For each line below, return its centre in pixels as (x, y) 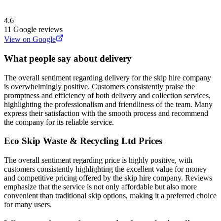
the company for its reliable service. (59, 122)
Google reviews (38, 30)
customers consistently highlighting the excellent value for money (105, 169)
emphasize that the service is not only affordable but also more (100, 187)
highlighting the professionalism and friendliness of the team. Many (108, 104)
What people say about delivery (68, 58)
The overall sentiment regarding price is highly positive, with (98, 160)
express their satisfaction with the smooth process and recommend (106, 113)
